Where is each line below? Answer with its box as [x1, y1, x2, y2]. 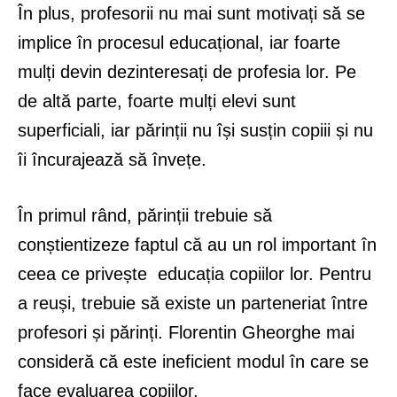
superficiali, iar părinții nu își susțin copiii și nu [18, 120, 373, 140]
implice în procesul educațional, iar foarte [18, 32, 340, 52]
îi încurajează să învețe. [18, 149, 206, 169]
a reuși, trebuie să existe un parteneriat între [18, 292, 368, 313]
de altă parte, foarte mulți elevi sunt [18, 90, 296, 111]
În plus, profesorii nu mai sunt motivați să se [18, 3, 365, 23]
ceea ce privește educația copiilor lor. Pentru [18, 263, 371, 284]
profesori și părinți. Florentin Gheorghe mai [18, 322, 354, 342]
